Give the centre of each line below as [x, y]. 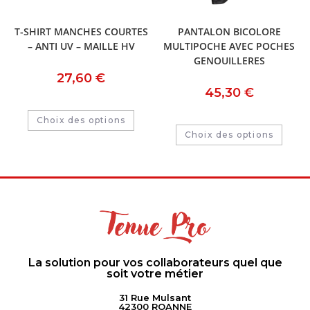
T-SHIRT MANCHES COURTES [81, 31]
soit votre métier [155, 274]
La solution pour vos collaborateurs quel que [155, 263]
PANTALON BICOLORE [229, 31]
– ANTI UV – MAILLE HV [81, 46]
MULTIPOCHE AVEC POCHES [229, 46]
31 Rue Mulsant [155, 298]
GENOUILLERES [229, 60]
